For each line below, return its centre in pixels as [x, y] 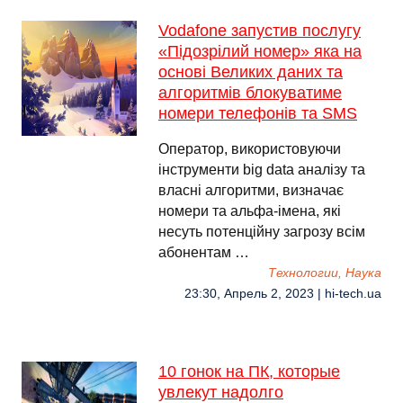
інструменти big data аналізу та [262, 170]
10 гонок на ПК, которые [249, 372]
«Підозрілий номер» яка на [260, 51]
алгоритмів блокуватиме [250, 93]
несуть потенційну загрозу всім [262, 232]
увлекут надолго [221, 392]
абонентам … [204, 252]
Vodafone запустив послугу [260, 31]
